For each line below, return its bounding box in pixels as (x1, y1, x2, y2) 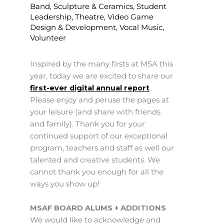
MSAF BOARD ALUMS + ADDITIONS (30, 203, 166, 212)
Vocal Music (119, 23, 162, 32)
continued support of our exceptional (30, 131, 167, 141)
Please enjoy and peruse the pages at (30, 95, 169, 105)
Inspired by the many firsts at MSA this (30, 59, 173, 69)
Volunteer (30, 33, 66, 42)
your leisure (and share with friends (30, 107, 160, 117)
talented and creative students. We (30, 155, 160, 165)
